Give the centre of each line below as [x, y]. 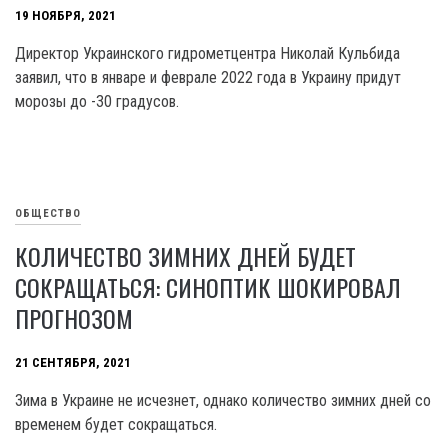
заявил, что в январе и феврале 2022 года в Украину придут [208, 77]
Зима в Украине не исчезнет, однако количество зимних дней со [223, 400]
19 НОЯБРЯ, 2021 [65, 16]
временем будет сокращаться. [116, 424]
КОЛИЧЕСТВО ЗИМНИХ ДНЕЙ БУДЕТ [185, 256]
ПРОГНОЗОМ [74, 318]
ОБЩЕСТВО [48, 214]
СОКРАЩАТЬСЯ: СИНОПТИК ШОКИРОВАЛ [208, 287]
